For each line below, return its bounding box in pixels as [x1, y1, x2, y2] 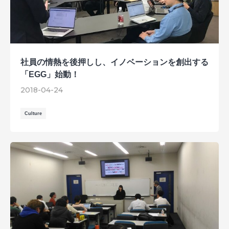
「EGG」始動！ [20, 70, 79, 79]
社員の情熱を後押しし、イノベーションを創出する [20, 58, 209, 67]
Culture [25, 111, 42, 117]
